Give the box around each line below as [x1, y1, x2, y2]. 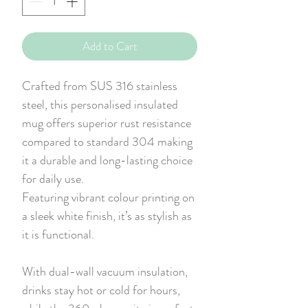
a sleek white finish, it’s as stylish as [22, 206, 192, 225]
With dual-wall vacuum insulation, [22, 262, 188, 280]
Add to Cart [82, 37, 137, 54]
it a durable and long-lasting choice [22, 151, 192, 169]
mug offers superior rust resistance [22, 113, 191, 132]
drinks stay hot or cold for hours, [22, 280, 180, 299]
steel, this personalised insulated [22, 95, 178, 113]
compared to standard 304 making [22, 132, 192, 151]
